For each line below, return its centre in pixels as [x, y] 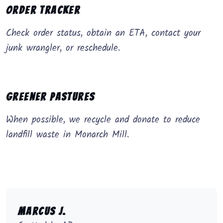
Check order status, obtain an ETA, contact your [103, 34]
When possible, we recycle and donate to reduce [103, 120]
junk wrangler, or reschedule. [63, 49]
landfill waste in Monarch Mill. [68, 135]
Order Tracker [43, 10]
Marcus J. [42, 212]
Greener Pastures [51, 97]
